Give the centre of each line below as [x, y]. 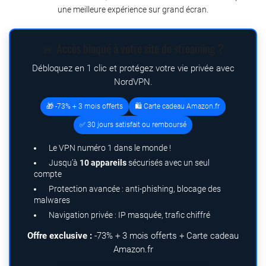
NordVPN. [133, 82]
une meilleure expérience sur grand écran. [133, 9]
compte [48, 174]
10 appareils [103, 162]
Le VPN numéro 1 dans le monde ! [110, 148]
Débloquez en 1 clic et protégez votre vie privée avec [133, 68]
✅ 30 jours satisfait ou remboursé [133, 124]
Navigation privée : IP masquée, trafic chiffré [129, 215]
